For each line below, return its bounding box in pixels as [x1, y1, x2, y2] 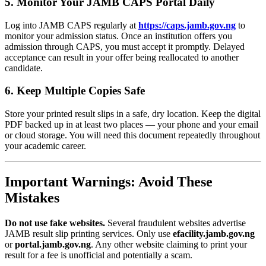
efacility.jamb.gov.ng [173, 228, 255, 239]
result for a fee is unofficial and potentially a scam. [5, 249, 192, 260]
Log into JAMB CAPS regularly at [5, 20, 138, 30]
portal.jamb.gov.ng [15, 239, 91, 249]
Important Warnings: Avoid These [5, 174, 213, 190]
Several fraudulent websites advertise [105, 217, 246, 228]
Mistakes [5, 190, 59, 206]
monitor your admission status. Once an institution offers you [5, 30, 232, 41]
